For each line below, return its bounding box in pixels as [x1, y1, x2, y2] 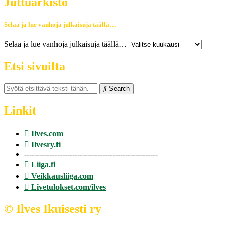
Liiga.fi [31, 160, 55, 169]
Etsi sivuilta [4, 59, 65, 73]
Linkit [4, 104, 36, 118]
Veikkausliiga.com [31, 172, 93, 181]
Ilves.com [31, 129, 63, 138]
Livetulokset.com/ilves [31, 183, 106, 192]
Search [109, 84, 130, 92]
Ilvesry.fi [31, 140, 61, 149]
